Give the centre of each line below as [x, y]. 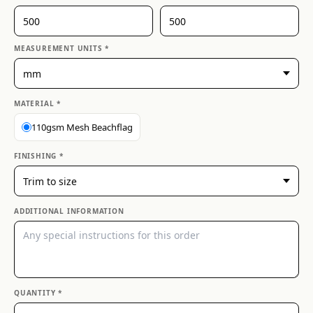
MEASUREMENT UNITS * [62, 48]
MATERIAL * [37, 103]
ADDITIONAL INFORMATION [69, 211]
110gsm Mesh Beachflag [82, 127]
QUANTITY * [38, 293]
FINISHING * [39, 156]
